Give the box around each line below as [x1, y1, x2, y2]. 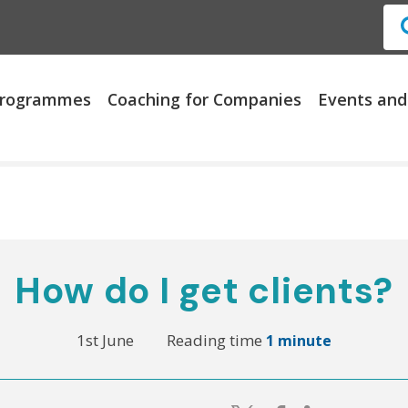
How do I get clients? [15, 266, 393, 314]
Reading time [166, 329, 266, 351]
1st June [76, 329, 134, 351]
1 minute [265, 330, 331, 351]
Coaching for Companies [107, 88, 302, 110]
